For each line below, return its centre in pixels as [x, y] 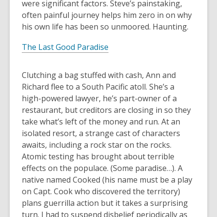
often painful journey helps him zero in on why [107, 15]
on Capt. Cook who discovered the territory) [101, 191]
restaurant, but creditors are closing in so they [106, 110]
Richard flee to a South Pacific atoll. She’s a [98, 87]
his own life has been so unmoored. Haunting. [105, 27]
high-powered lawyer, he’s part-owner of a [99, 98]
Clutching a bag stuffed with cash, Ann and [99, 75]
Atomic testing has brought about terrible [98, 156]
